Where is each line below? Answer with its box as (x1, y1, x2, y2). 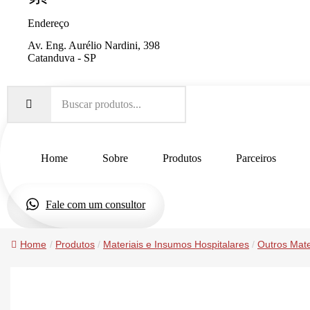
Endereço (28, 17, 69, 29)
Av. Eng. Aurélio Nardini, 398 (28, 39, 160, 51)
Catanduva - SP (28, 51, 96, 64)
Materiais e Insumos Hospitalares (103, 239, 249, 250)
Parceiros (236, 152, 277, 164)
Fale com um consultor (46, 198, 145, 210)
